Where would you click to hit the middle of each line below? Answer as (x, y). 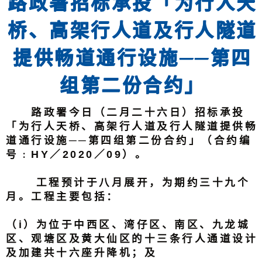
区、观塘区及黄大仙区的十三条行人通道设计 (132, 238)
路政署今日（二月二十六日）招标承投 (125, 112)
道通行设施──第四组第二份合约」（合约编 (129, 140)
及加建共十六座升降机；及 (82, 252)
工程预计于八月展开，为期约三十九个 (128, 182)
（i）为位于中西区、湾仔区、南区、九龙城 (128, 224)
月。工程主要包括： (63, 196)
